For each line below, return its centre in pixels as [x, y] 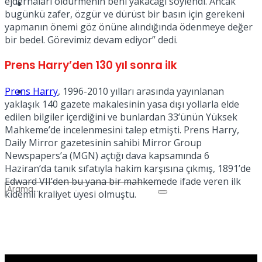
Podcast [47, 92]
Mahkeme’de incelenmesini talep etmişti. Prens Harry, [122, 130]
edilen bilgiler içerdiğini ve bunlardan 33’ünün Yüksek [121, 117]
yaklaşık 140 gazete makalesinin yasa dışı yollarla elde [122, 104]
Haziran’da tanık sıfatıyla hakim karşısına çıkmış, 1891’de [128, 169]
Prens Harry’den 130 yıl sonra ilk [91, 65]
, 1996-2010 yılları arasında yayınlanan [141, 92]
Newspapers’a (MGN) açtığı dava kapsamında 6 [107, 156]
